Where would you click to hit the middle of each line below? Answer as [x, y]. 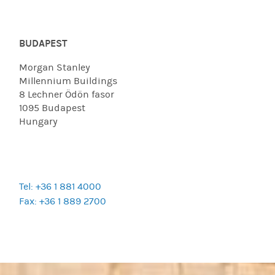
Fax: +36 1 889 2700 [63, 202]
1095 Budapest [52, 108]
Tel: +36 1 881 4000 [60, 187]
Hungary [39, 122]
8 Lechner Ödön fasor [67, 95]
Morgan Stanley [55, 68]
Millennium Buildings [68, 81]
